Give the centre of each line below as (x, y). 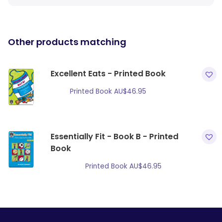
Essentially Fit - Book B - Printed (114, 136)
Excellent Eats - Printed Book (108, 74)
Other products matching (67, 42)
